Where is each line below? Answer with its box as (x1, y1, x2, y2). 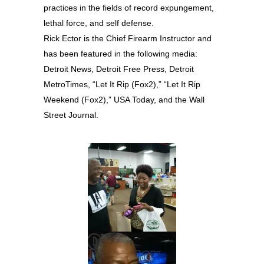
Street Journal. (44, 110, 98, 120)
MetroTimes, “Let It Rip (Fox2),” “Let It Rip (44, 80, 200, 89)
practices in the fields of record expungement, (44, 3, 214, 12)
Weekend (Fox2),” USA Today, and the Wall (44, 95, 204, 104)
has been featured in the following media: (44, 49, 197, 58)
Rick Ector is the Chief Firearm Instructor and (44, 34, 212, 43)
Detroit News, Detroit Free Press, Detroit (44, 64, 194, 74)
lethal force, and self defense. (44, 18, 154, 28)
